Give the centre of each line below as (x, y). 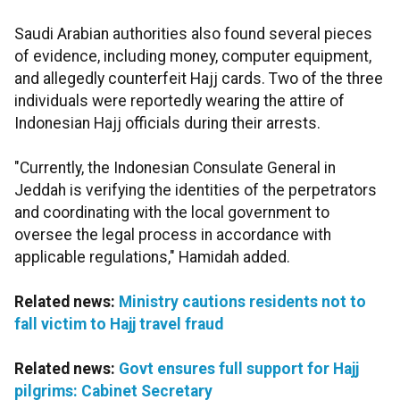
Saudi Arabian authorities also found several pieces (193, 34)
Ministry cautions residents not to (242, 302)
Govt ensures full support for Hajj (239, 369)
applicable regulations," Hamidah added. (152, 258)
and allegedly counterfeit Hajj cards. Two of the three (199, 79)
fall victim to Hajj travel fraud (119, 325)
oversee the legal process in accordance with (173, 235)
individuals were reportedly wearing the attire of (179, 101)
